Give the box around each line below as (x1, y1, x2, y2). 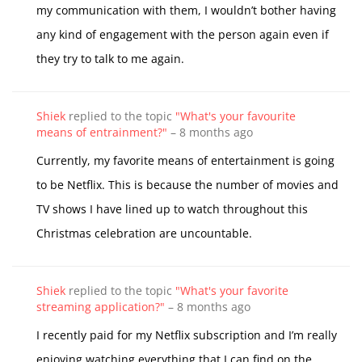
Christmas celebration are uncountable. (36, 225, 255, 241)
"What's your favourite (175, 108, 296, 124)
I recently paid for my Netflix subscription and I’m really (36, 327, 337, 343)
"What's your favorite (175, 283, 288, 298)
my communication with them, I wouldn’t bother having (36, 2, 336, 18)
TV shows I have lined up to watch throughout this (36, 201, 308, 217)
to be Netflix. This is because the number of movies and (36, 177, 339, 192)
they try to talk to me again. (36, 51, 187, 66)
